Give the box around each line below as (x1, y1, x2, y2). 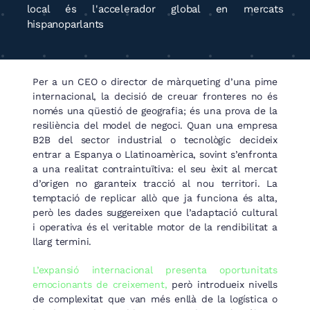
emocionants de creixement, (33, 278, 167, 290)
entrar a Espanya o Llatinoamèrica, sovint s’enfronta (33, 148, 277, 160)
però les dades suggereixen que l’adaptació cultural (33, 206, 277, 218)
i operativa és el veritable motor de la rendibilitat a (33, 221, 277, 232)
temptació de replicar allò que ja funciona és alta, (33, 192, 277, 203)
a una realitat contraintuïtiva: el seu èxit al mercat (33, 163, 277, 174)
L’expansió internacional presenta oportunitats (33, 264, 277, 275)
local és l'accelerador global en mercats (26, 3, 284, 15)
